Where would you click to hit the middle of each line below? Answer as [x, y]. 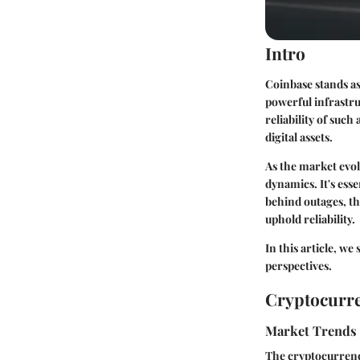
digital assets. [299, 137]
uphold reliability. [310, 219]
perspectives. [299, 265]
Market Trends [311, 330]
